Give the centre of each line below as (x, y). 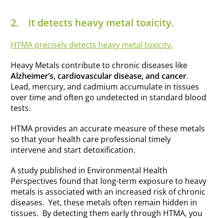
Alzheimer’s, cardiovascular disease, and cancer (99, 76)
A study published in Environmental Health (89, 171)
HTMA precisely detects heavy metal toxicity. (92, 45)
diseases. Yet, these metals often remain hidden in (104, 203)
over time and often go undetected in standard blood (109, 98)
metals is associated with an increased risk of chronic (108, 192)
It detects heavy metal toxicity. (101, 23)
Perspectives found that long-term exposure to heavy (109, 181)
